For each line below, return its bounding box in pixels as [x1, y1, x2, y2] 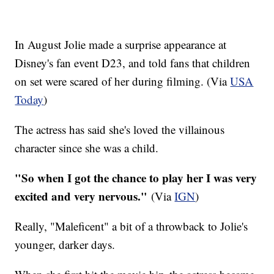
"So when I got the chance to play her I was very [15, 169, 257, 187]
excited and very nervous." [15, 188, 152, 205]
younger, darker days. [15, 237, 116, 253]
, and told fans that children [122, 55, 251, 71]
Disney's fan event [15, 55, 102, 71]
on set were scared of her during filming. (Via [15, 73, 231, 89]
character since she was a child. [15, 140, 159, 156]
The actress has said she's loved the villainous [15, 122, 225, 138]
